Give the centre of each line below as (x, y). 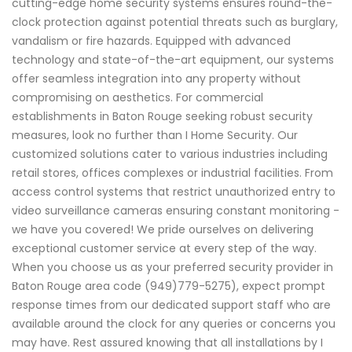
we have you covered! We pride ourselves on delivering (163, 229)
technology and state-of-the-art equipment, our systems (173, 59)
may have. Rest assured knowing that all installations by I (167, 342)
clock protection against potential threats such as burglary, (175, 22)
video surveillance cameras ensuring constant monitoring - (176, 210)
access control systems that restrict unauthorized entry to (174, 191)
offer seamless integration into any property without (156, 78)
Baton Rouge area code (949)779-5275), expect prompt (169, 286)
